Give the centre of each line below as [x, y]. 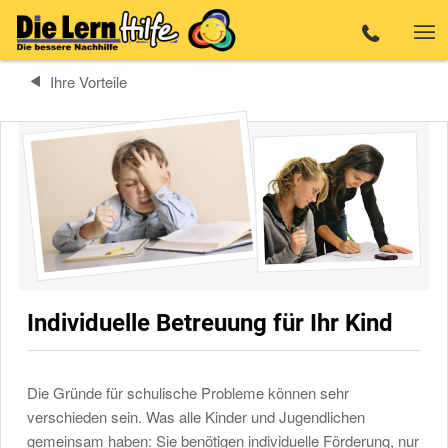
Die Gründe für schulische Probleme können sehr [188, 393]
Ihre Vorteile [88, 81]
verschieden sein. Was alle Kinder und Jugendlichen [196, 417]
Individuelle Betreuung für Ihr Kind [210, 323]
